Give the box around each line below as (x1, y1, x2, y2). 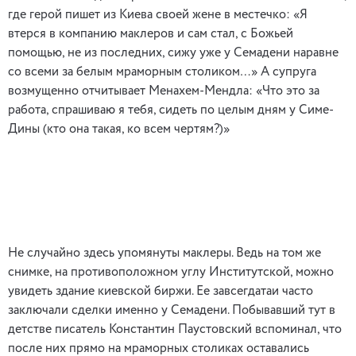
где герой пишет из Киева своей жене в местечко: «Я (8, 9, 308, 21)
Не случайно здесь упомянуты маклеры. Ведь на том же (8, 247, 321, 260)
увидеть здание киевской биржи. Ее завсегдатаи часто (8, 285, 313, 298)
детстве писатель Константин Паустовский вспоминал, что (8, 323, 342, 336)
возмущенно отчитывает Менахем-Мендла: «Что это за (8, 85, 319, 98)
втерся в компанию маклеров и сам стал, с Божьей (8, 28, 293, 41)
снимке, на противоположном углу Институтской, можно (8, 266, 334, 279)
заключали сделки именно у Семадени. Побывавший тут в (8, 304, 335, 317)
